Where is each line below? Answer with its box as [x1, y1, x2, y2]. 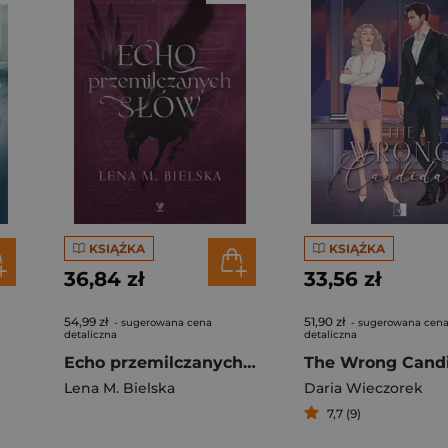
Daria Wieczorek [304, 379, 423, 397]
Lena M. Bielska [64, 379, 175, 397]
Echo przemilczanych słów [243, 353, 256, 372]
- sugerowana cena [111, 316, 212, 329]
